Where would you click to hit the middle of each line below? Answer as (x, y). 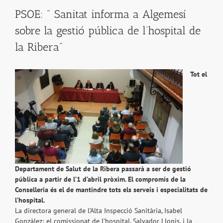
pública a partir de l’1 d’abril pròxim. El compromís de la (100, 179)
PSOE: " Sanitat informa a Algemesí (100, 14)
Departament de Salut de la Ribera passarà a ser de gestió (103, 169)
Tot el (199, 74)
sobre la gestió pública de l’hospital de (108, 31)
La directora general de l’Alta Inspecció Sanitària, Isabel (99, 211)
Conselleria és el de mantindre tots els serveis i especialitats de (111, 190)
